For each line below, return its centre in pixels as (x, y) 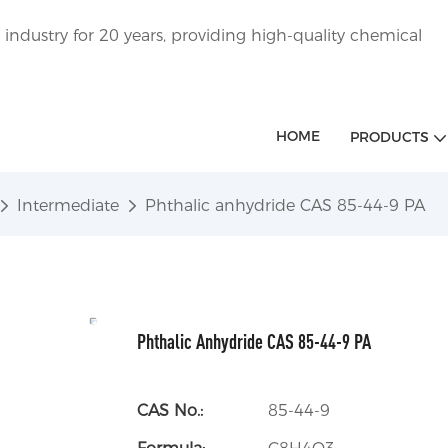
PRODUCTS (389, 137)
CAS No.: (170, 410)
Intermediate (68, 205)
